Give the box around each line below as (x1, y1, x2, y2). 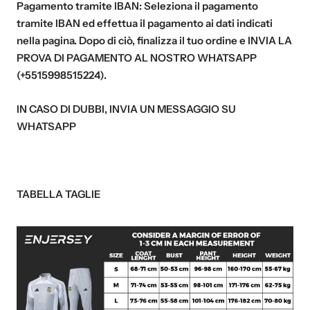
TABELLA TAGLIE (17, 187, 100, 201)
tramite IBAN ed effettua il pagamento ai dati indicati (17, 16, 273, 30)
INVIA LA (248, 33, 292, 47)
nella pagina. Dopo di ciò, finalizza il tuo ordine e (17, 33, 248, 47)
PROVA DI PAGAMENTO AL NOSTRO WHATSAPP (17, 51, 257, 64)
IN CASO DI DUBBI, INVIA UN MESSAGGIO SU (17, 102, 236, 116)
